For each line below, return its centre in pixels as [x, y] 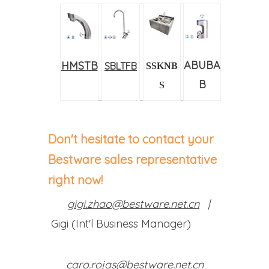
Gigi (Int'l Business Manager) [133, 224]
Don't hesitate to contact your [131, 139]
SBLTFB [121, 66]
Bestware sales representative [132, 159]
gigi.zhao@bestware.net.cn [133, 204]
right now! [75, 180]
